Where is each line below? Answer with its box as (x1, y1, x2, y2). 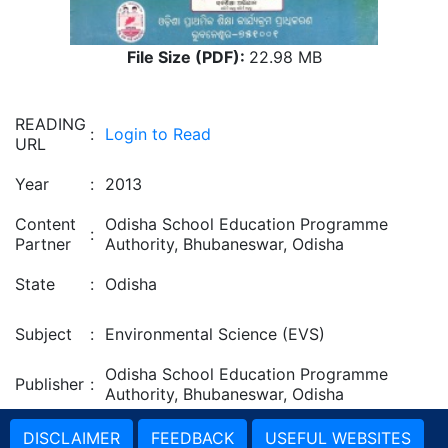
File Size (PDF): (126, 47, 249, 67)
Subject (15, 324, 72, 344)
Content (15, 214, 76, 234)
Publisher (15, 374, 84, 394)
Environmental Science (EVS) (105, 324, 325, 344)
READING (15, 114, 86, 134)
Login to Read (105, 124, 211, 144)
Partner (15, 234, 71, 254)
